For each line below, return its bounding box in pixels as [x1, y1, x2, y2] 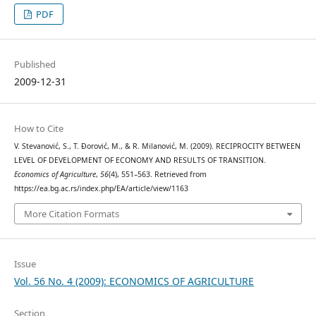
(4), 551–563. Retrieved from [108, 169, 207, 180]
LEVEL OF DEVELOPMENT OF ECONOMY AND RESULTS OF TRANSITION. [13, 155, 266, 166]
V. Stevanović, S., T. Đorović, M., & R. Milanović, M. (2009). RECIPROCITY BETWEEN [13, 141, 300, 152]
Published [13, 58, 56, 71]
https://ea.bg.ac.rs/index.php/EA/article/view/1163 [13, 183, 188, 194]
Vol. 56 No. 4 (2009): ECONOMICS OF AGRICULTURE [13, 274, 254, 288]
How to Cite [13, 122, 63, 135]
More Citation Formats [23, 207, 119, 220]
